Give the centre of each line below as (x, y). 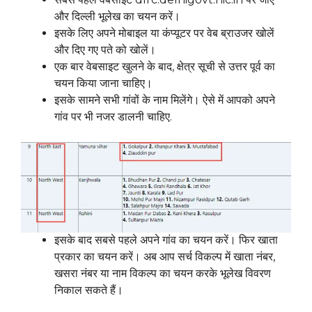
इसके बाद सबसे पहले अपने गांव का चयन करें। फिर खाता (166, 240)
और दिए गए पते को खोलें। (105, 50)
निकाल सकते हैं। (89, 290)
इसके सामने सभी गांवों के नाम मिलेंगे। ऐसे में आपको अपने (165, 100)
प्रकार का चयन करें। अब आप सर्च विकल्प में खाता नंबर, (165, 257)
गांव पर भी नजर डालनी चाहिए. (113, 117)
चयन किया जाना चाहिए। (103, 84)
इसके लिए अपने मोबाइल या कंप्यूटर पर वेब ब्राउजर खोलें (164, 33)
